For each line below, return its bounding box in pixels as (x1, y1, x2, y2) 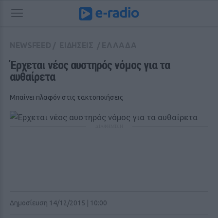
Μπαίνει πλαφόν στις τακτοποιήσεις (10, 93, 123, 101)
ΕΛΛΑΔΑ (102, 41, 137, 50)
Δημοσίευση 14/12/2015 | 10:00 (10, 199, 107, 207)
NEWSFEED (10, 41, 51, 50)
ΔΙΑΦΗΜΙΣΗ (95, 123, 123, 129)
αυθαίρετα (10, 70, 55, 84)
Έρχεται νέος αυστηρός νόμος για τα (10, 58, 170, 72)
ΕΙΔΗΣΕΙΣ (59, 41, 93, 50)
